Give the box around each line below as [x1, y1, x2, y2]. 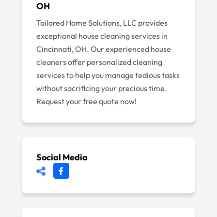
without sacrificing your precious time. [36, 83, 167, 93]
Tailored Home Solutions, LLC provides [36, 18, 168, 28]
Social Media [36, 152, 88, 163]
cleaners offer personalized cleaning [36, 57, 162, 67]
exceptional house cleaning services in [36, 31, 168, 41]
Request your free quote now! [36, 96, 137, 106]
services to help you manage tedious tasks [36, 70, 180, 80]
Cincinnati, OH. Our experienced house [36, 44, 171, 54]
